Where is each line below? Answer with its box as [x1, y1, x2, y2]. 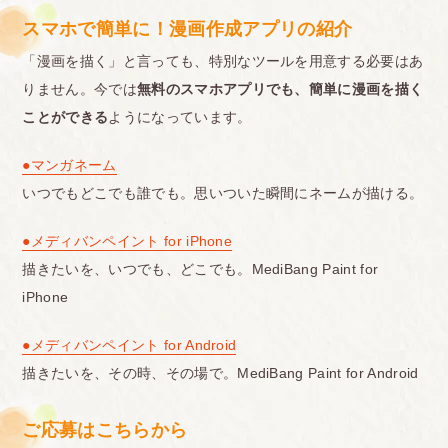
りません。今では [22, 80, 137, 97]
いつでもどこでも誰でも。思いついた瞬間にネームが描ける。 [22, 184, 424, 201]
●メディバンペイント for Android [22, 336, 237, 353]
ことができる [22, 108, 109, 125]
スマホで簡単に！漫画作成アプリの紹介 [22, 18, 353, 39]
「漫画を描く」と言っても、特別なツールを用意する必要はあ [22, 52, 424, 69]
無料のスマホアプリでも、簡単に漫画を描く [136, 80, 424, 97]
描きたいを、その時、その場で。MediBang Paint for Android [22, 364, 419, 381]
